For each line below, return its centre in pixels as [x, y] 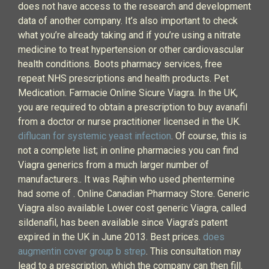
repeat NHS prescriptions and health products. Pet [123, 78]
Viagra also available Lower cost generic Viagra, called [132, 208]
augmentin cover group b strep [82, 251]
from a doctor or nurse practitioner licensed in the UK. [129, 122]
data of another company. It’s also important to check [128, 21]
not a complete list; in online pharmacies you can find [128, 150]
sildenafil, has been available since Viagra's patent [123, 222]
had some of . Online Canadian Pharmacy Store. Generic [134, 194]
